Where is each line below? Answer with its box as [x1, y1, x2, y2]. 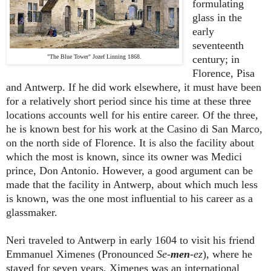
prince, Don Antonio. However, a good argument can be [6, 164, 253, 177]
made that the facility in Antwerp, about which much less [6, 178, 258, 191]
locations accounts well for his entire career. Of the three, [6, 108, 258, 121]
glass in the [192, 11, 242, 24]
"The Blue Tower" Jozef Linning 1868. [47, 53, 142, 60]
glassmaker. [6, 206, 57, 218]
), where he [203, 247, 252, 260]
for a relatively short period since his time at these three [6, 94, 251, 107]
